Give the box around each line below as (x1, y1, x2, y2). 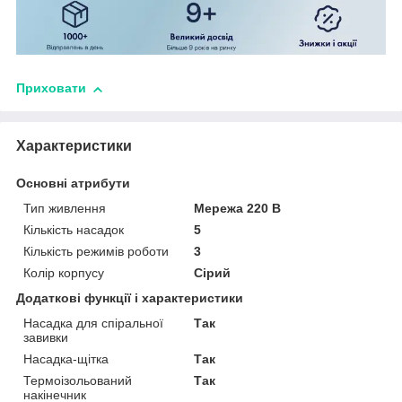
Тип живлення (23, 201, 106, 216)
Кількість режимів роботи (23, 244, 169, 259)
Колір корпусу (23, 266, 104, 281)
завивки (23, 330, 68, 345)
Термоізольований (23, 373, 132, 389)
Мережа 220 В (194, 201, 282, 216)
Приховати (16, 81, 86, 96)
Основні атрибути (16, 176, 130, 191)
